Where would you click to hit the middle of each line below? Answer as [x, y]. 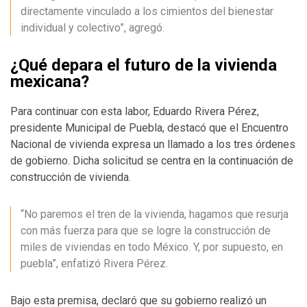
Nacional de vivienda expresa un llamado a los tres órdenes [153, 144]
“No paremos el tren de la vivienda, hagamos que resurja [155, 214]
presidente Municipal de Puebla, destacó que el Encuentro [149, 127]
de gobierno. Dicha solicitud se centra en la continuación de [152, 160]
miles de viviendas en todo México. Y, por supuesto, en [152, 247]
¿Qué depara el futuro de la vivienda [144, 65]
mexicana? [50, 81]
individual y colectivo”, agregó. [93, 27]
